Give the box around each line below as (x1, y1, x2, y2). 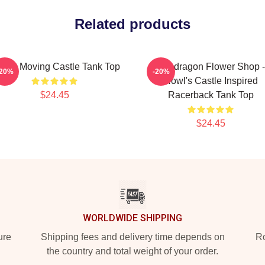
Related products (75, 16, 190, 32)
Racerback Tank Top (167, 90, 254, 100)
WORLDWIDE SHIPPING (83, 212, 182, 224)
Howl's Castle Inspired (163, 76, 258, 86)
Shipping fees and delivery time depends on (40, 232, 225, 242)
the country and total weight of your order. (47, 246, 218, 256)
